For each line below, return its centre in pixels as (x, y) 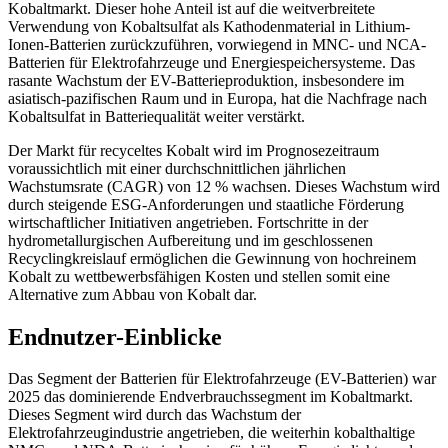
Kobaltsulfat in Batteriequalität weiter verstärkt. (156, 116)
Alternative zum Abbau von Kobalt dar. (132, 294)
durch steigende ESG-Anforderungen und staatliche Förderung (206, 204)
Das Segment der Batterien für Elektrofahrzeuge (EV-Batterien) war (222, 379)
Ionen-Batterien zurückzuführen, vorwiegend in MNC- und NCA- (217, 44)
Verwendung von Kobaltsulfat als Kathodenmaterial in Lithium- (209, 26)
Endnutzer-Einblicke (115, 336)
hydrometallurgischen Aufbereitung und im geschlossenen (190, 240)
